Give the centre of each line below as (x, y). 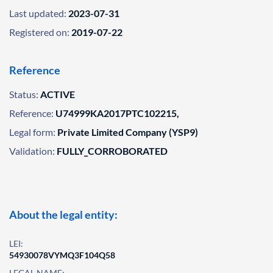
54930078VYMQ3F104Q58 (62, 255)
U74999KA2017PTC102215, (117, 113)
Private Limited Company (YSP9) (128, 132)
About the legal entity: (63, 214)
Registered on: (39, 32)
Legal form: (32, 132)
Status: (24, 94)
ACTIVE (58, 94)
